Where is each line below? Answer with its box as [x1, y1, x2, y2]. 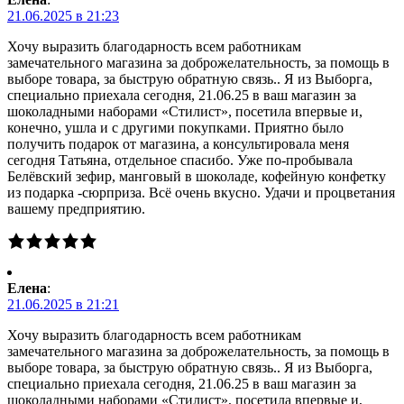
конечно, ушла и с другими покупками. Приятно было [7, 119, 344, 135]
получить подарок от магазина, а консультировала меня [7, 135, 349, 151]
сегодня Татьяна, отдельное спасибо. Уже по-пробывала [7, 151, 353, 168]
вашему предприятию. [7, 200, 145, 216]
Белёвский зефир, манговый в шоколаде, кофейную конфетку [7, 168, 386, 184]
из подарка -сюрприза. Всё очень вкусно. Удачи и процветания [7, 184, 395, 200]
